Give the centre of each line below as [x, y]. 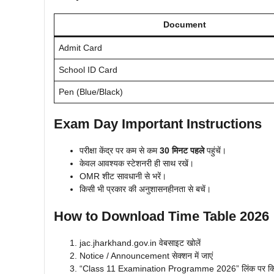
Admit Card [80, 48]
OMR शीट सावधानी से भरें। [123, 176]
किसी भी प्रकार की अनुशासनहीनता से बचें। [145, 189]
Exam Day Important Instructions [158, 124]
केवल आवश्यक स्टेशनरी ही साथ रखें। [137, 164]
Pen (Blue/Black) [91, 92]
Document [185, 25]
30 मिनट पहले [182, 151]
